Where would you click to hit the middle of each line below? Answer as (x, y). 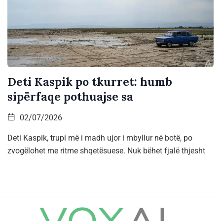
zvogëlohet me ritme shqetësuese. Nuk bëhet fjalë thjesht (106, 150)
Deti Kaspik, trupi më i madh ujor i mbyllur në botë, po (100, 138)
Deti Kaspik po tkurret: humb (90, 81)
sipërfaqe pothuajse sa (70, 96)
